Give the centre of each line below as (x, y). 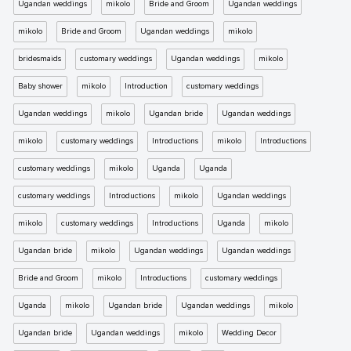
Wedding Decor (249, 333)
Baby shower (40, 86)
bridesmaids (40, 59)
